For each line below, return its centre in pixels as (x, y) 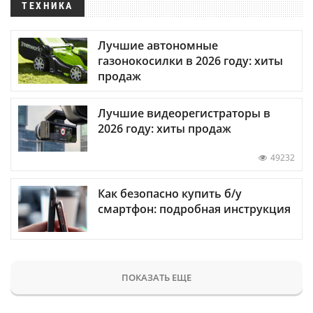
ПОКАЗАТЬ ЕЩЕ (156, 277)
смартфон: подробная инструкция (194, 209)
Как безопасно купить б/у (170, 193)
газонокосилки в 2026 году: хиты (190, 61)
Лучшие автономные (158, 46)
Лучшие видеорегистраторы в (184, 114)
